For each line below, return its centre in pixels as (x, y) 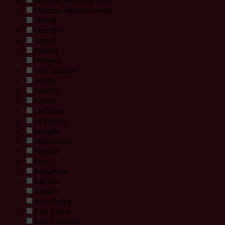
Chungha (48, 31)
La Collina (50, 111)
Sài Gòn (47, 181)
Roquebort (51, 171)
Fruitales (48, 61)
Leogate (47, 131)
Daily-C (45, 41)
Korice (45, 101)
